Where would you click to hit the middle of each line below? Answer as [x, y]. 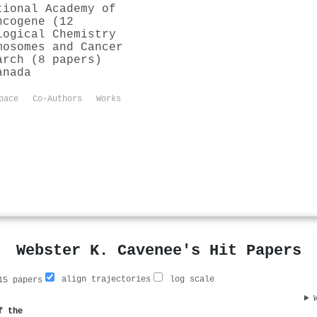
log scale [190, 279]
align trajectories [104, 279]
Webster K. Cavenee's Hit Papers [158, 250]
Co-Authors [57, 99]
